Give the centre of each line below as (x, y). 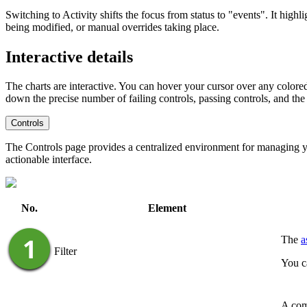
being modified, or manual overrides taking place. (112, 27)
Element (167, 208)
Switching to (34, 15)
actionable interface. (49, 160)
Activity (80, 15)
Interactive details (69, 57)
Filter (65, 251)
